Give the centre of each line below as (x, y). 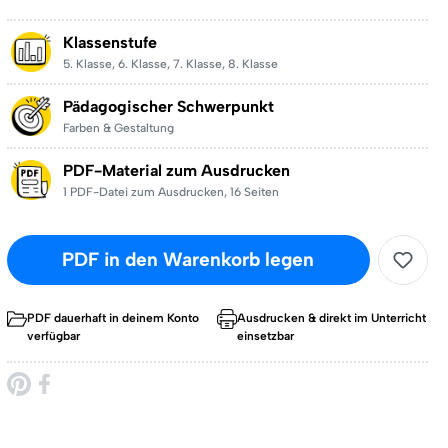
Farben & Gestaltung (118, 128)
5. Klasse (87, 64)
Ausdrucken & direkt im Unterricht (332, 318)
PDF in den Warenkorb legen (188, 259)
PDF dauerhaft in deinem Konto (112, 318)
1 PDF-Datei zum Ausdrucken (143, 192)
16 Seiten (254, 192)
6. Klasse (142, 64)
